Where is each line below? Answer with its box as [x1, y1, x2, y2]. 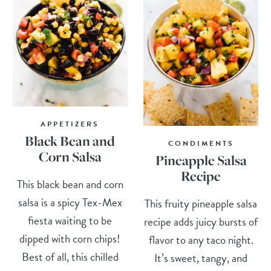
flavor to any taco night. [148, 231, 253, 249]
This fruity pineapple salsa [145, 195, 258, 213]
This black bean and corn [16, 175, 123, 194]
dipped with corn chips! [19, 230, 121, 248]
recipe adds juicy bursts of [144, 213, 258, 231]
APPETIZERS [41, 119, 100, 130]
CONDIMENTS [168, 138, 234, 149]
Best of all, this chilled [21, 248, 119, 266]
